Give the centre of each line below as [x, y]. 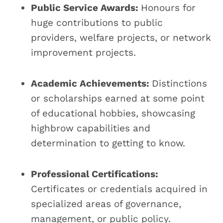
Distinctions [179, 83]
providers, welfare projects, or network [121, 37]
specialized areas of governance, [106, 204]
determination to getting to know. [108, 143]
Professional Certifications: [95, 174]
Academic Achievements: [91, 83]
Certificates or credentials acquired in [119, 189]
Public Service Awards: [86, 7]
